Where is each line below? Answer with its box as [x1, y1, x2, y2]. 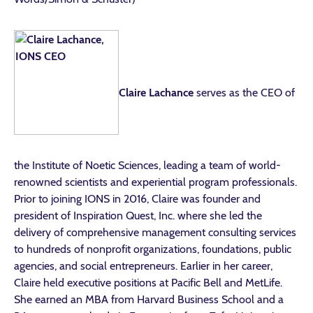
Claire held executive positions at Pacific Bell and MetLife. [14, 276, 282, 289]
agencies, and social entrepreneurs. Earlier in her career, [14, 259, 272, 272]
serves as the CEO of [194, 86, 295, 99]
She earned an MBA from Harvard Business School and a [14, 293, 284, 306]
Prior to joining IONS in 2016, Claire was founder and [14, 192, 261, 205]
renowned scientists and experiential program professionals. [14, 175, 297, 189]
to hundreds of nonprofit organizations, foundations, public [14, 242, 291, 256]
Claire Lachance [119, 86, 194, 99]
